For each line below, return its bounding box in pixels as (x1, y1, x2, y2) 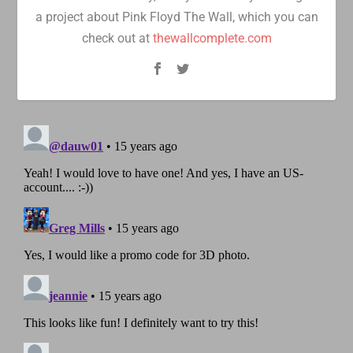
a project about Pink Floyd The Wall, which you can (35, 9, 318, 24)
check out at (81, 30, 153, 46)
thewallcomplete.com (152, 30, 272, 46)
